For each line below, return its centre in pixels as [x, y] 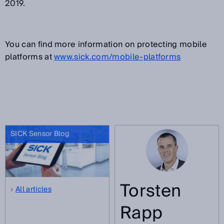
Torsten [151, 191]
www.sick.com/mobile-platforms [117, 57]
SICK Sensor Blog [40, 134]
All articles [33, 189]
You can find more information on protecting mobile [106, 44]
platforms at [30, 57]
